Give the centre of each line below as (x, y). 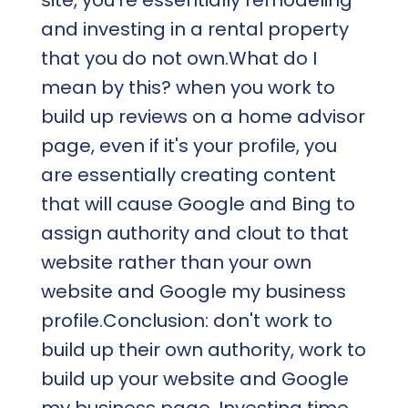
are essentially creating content (188, 174)
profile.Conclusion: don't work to (186, 320)
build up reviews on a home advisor (203, 116)
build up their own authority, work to (203, 349)
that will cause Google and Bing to (198, 204)
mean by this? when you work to (188, 87)
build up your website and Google (194, 378)
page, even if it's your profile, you (189, 145)
